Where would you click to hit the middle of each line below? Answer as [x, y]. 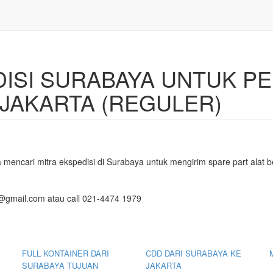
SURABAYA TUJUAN [60, 265]
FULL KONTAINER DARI [65, 253]
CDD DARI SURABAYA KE [193, 253]
